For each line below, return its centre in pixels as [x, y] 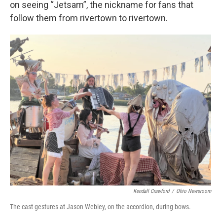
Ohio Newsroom [194, 191]
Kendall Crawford [151, 191]
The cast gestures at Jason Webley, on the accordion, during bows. [100, 207]
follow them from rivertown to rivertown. [89, 18]
